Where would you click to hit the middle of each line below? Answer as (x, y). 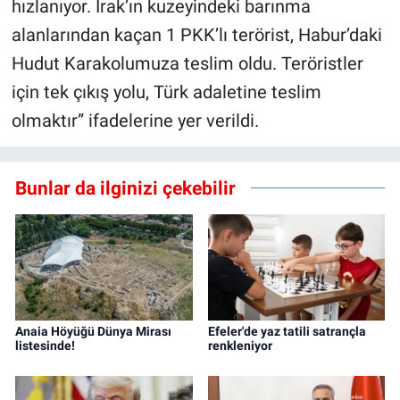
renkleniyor (240, 346)
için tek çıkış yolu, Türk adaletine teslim (166, 92)
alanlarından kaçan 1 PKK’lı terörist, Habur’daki (196, 35)
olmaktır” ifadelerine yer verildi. (135, 121)
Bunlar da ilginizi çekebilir (125, 187)
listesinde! (45, 346)
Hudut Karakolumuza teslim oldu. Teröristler (187, 64)
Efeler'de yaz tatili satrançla (287, 332)
